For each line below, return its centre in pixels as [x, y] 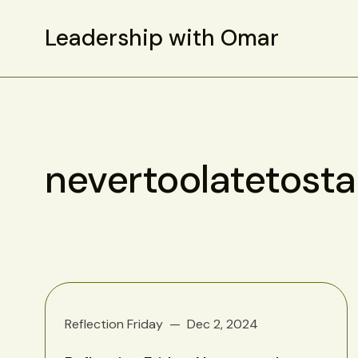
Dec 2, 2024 [223, 324]
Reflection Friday [114, 324]
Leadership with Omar [162, 38]
